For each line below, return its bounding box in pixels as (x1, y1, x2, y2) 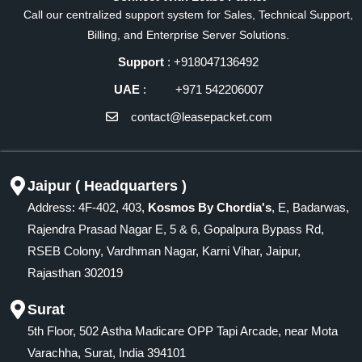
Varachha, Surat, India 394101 (27, 345, 186, 360)
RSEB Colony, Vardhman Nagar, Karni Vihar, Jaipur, (27, 243, 301, 258)
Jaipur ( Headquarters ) (27, 177, 187, 194)
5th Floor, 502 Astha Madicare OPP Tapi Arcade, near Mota (27, 323, 338, 338)
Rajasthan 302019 (27, 265, 123, 280)
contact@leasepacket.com (131, 109, 273, 124)
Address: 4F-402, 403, (27, 200, 148, 214)
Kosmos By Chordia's (148, 200, 271, 214)
